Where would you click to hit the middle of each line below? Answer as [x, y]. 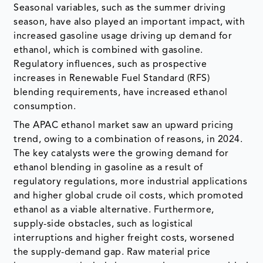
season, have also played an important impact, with [129, 22]
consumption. [45, 107]
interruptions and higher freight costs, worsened [124, 238]
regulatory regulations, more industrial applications [131, 182]
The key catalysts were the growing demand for [121, 154]
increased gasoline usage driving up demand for [123, 36]
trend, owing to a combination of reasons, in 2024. [128, 139]
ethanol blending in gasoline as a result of [108, 168]
